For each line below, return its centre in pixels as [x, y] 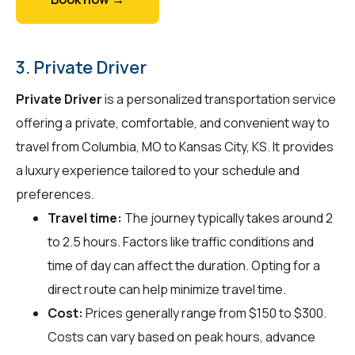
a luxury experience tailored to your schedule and [158, 170]
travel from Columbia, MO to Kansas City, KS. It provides [175, 146]
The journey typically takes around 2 [227, 218]
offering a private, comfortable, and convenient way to [173, 122]
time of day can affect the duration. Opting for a [184, 265]
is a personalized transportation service [219, 99]
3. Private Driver [81, 67]
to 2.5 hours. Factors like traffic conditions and [181, 241]
